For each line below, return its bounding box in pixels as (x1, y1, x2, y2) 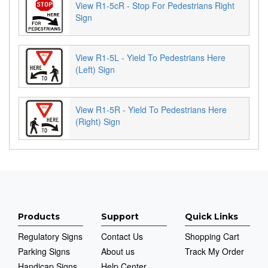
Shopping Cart (184, 230, 239, 243)
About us (101, 245, 135, 258)
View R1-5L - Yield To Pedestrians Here (75, 51, 226, 64)
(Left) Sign (75, 63, 115, 76)
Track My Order (184, 245, 244, 258)
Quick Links (184, 211, 238, 223)
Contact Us (101, 230, 144, 243)
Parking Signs (18, 245, 70, 258)
